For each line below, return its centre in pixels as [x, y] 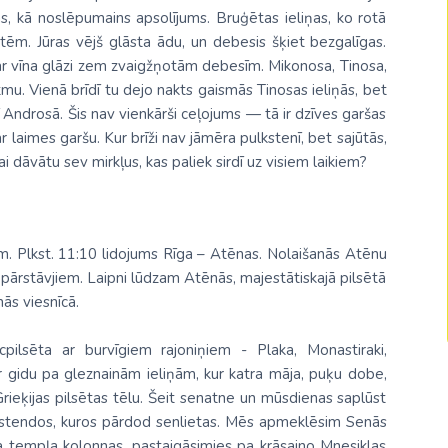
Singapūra [382, 171]
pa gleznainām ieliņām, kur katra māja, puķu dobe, [211, 374]
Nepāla [372, 54]
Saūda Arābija [395, 132]
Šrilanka [374, 210]
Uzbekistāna [389, 288]
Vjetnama [380, 327]
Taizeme [376, 249]
